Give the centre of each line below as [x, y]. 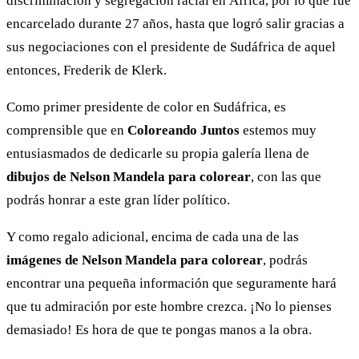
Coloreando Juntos [184, 130]
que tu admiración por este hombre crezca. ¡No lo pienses [169, 307]
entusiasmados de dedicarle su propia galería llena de [158, 153]
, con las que [286, 176]
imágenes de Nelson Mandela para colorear [135, 260]
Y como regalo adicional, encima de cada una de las [153, 237]
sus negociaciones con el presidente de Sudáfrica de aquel [171, 46]
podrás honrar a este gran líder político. [118, 200]
